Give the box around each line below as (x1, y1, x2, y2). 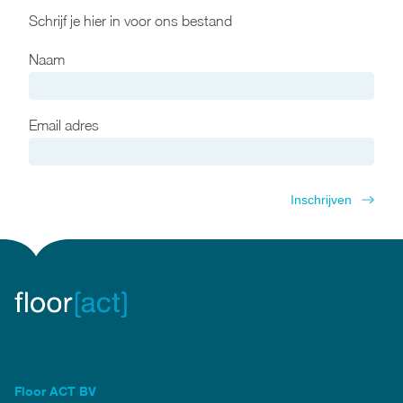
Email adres (29, 117, 99, 133)
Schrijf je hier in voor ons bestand (29, 13, 232, 29)
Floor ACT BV (14, 383, 96, 399)
